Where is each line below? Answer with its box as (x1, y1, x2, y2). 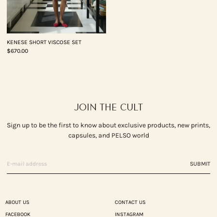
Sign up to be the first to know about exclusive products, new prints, (7, 121, 210, 130)
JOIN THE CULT (74, 101, 143, 113)
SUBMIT (190, 160, 210, 168)
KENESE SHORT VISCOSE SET (7, 39, 81, 46)
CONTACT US (114, 199, 146, 206)
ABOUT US (5, 199, 30, 206)
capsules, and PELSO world (68, 131, 149, 140)
